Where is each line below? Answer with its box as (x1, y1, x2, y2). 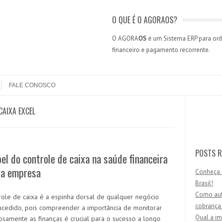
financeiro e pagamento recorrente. (111, 46, 210, 54)
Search (195, 107, 216, 115)
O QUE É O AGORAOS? (111, 14, 177, 26)
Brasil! (195, 179, 213, 187)
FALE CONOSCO (9, 82, 55, 89)
